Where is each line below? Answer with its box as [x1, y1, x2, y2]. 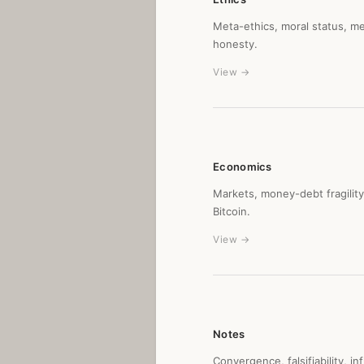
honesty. [213, 37, 258, 50]
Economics [213, 160, 272, 173]
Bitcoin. [213, 205, 250, 218]
